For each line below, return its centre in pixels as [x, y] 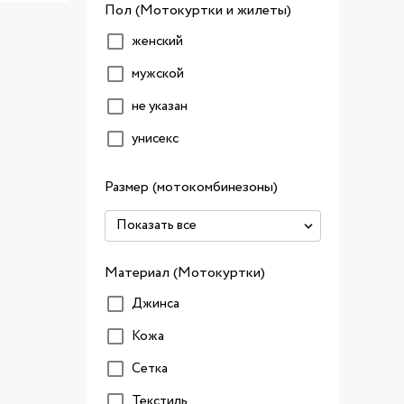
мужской [158, 74]
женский [157, 41]
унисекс [155, 139]
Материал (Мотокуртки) [185, 273]
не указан [160, 106]
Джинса [156, 304]
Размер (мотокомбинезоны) [191, 187]
